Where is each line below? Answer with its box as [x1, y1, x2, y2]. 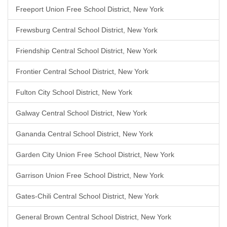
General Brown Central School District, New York [16, 213, 171, 221]
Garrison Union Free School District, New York [16, 171, 164, 179]
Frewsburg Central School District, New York [16, 26, 158, 34]
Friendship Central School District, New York [16, 47, 157, 55]
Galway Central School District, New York [16, 109, 147, 117]
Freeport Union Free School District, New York [16, 5, 164, 13]
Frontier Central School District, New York [16, 67, 148, 75]
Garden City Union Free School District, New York [16, 150, 174, 159]
